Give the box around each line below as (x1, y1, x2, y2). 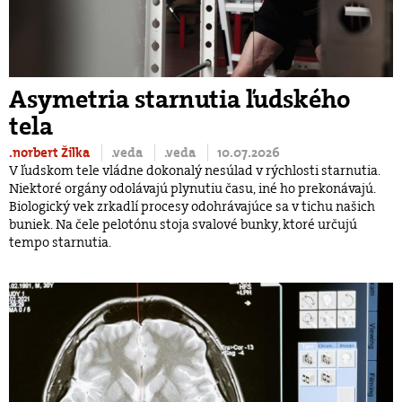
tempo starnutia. (9, 233, 111, 252)
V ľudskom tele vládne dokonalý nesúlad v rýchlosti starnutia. (9, 162, 380, 180)
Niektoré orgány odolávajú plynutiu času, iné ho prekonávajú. (9, 179, 376, 198)
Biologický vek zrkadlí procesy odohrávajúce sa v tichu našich (9, 197, 375, 216)
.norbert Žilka (9, 144, 92, 162)
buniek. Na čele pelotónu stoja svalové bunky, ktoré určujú (9, 215, 357, 234)
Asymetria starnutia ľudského (9, 83, 351, 117)
